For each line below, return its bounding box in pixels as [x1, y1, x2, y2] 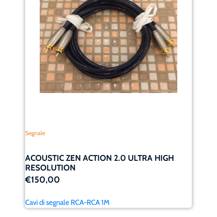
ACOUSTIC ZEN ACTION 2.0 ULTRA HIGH [25, 153, 174, 163]
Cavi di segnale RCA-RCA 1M [25, 198, 110, 207]
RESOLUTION [25, 162, 76, 172]
